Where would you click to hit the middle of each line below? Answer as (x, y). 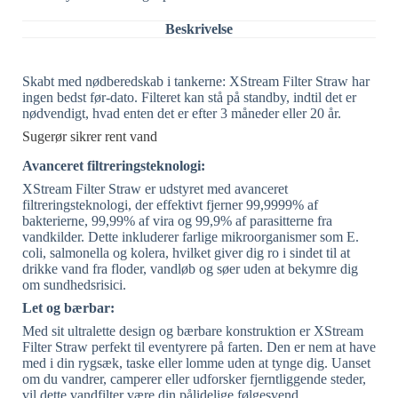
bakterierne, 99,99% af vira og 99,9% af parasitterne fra (177, 220)
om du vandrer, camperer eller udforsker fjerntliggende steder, (194, 378)
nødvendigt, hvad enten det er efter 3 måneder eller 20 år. (182, 113)
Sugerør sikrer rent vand (90, 136)
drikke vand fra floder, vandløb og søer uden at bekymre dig (190, 268)
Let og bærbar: (68, 307)
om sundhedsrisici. (74, 284)
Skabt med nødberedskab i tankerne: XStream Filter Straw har (196, 81)
